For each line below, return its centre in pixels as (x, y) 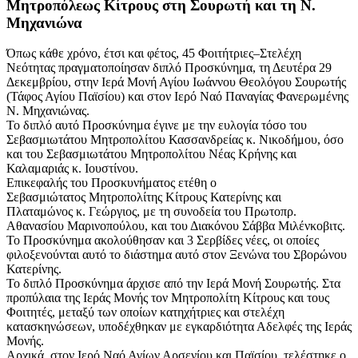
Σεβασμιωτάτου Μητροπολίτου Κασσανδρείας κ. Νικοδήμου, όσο (175, 140)
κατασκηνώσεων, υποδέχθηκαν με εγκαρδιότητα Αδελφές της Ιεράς (179, 327)
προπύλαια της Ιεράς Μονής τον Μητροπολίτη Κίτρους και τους (168, 298)
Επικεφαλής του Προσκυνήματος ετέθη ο (111, 183)
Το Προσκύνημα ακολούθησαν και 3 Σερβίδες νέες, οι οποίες (163, 241)
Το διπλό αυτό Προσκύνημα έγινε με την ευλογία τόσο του (157, 125)
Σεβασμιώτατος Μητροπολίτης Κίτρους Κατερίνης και (144, 197)
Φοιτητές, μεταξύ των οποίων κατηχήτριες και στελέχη (145, 312)
